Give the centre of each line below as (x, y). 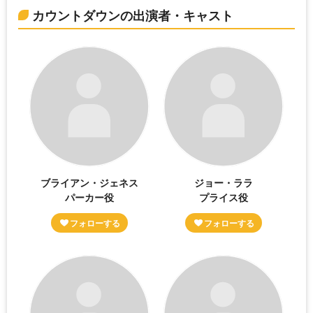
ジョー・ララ (223, 182)
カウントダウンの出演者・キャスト (133, 16)
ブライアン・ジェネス (90, 182)
